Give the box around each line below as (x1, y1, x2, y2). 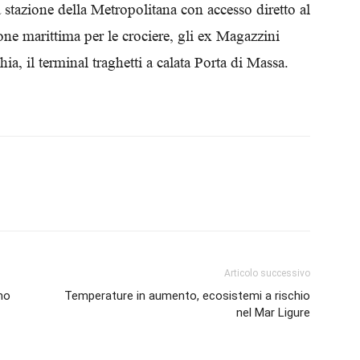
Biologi (179, 14, 214, 28)
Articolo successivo (224, 268, 310, 279)
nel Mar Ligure (236, 305, 310, 320)
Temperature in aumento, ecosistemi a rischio (64, 288, 310, 303)
